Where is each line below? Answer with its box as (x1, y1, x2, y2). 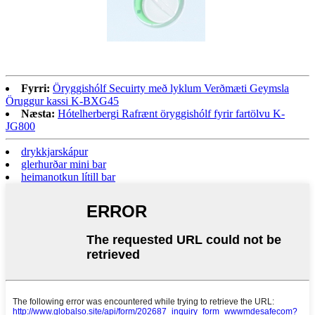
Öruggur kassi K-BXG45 (6, 95, 119, 108)
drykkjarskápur (21, 146, 88, 158)
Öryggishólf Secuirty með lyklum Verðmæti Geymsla (53, 82, 289, 95)
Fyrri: (21, 82, 50, 95)
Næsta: (21, 108, 55, 120)
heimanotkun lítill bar (21, 171, 115, 184)
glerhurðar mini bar (21, 158, 106, 171)
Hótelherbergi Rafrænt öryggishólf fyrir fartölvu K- (58, 108, 285, 120)
